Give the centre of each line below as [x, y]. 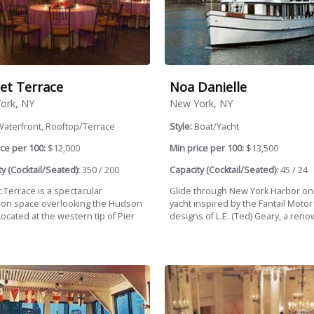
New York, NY [201, 104]
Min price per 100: [206, 149]
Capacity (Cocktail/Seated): [224, 170]
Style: [182, 127]
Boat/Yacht [216, 127]
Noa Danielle [208, 87]
